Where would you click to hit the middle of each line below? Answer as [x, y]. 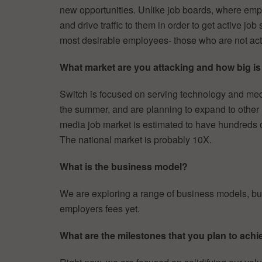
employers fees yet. [100, 208]
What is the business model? [124, 166]
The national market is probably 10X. [136, 139]
